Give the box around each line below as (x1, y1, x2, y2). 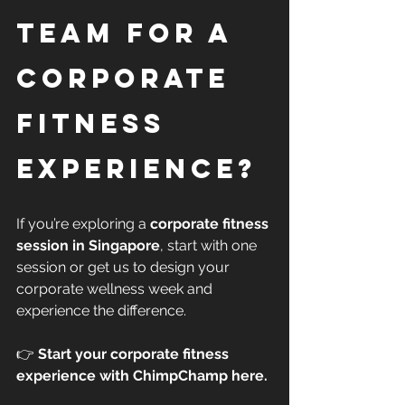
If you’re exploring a (16, 214, 150, 232)
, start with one (160, 236, 260, 254)
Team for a (16, 15, 244, 50)
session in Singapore (16, 236, 160, 254)
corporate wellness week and (16, 279, 216, 297)
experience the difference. (16, 301, 186, 319)
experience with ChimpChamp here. (16, 366, 268, 384)
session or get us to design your (16, 258, 233, 276)
